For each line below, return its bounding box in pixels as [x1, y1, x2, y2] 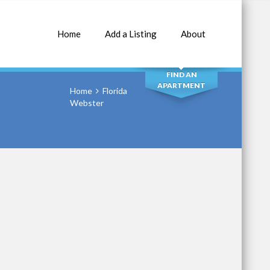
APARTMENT [157, 81, 206, 90]
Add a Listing [105, 28, 157, 39]
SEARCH [159, 33, 204, 48]
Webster [70, 98, 104, 108]
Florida [102, 86, 127, 96]
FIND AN [166, 70, 197, 79]
